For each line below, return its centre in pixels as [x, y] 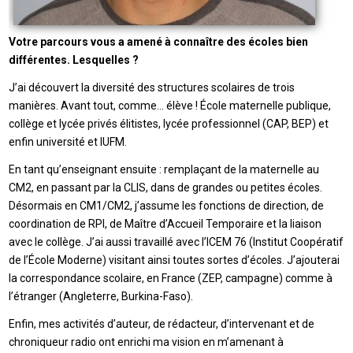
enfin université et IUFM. [68, 141]
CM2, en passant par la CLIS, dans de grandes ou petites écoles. [166, 187]
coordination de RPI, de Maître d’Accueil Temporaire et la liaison [165, 223]
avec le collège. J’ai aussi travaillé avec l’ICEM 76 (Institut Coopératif [176, 242]
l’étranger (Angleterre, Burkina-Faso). [101, 296]
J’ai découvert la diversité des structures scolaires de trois [152, 87]
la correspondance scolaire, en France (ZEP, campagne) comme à [171, 278]
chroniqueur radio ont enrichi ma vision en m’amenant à [147, 342]
